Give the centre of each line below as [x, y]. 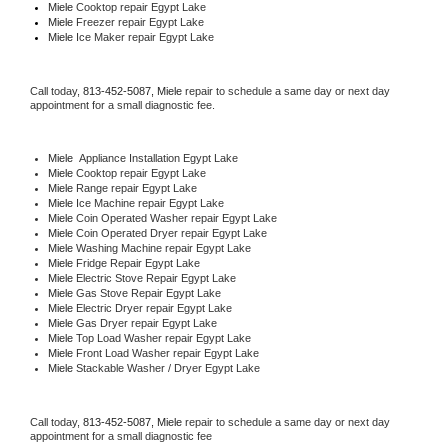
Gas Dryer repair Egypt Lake [146, 322]
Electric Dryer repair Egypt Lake [153, 307]
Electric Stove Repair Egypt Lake [155, 277]
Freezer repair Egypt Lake [139, 21]
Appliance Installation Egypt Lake [155, 157]
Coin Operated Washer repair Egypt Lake [176, 217]
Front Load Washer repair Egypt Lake [167, 352]
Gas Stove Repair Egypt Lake [148, 292]
